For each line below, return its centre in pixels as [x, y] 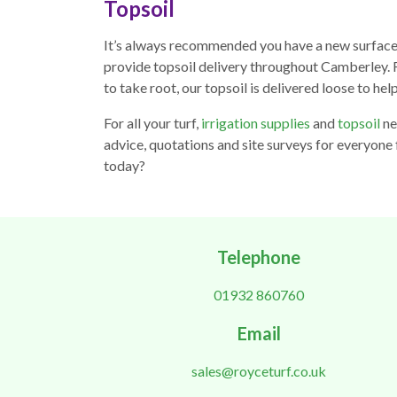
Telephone [259, 257]
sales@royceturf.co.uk [259, 371]
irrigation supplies [256, 123]
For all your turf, [152, 123]
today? [125, 166]
